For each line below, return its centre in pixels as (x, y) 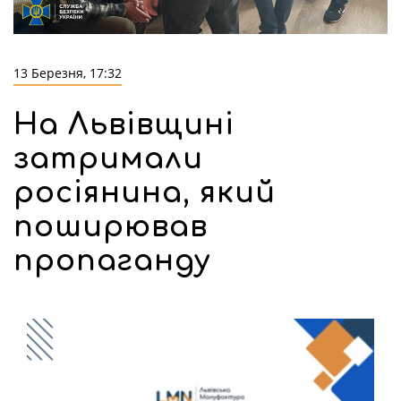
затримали (108, 159)
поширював (111, 227)
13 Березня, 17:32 (68, 73)
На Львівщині (124, 125)
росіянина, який (145, 193)
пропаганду (112, 261)
